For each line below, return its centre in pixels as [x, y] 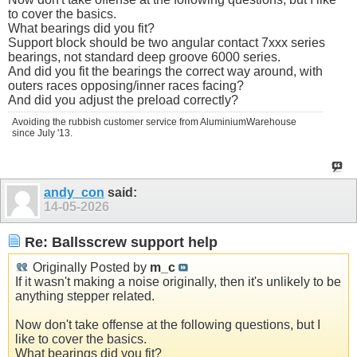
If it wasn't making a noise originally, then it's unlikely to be [178, 282]
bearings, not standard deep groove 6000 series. [144, 57]
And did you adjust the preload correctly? [123, 100]
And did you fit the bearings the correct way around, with [165, 71]
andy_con [74, 192]
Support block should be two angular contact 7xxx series [167, 42]
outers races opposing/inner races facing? [126, 85]
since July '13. [42, 133]
